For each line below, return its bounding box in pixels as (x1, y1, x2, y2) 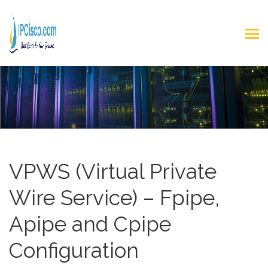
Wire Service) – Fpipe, (9, 185, 220, 210)
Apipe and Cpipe (9, 212, 171, 236)
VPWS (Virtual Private (9, 159, 217, 184)
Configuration (9, 238, 139, 263)
